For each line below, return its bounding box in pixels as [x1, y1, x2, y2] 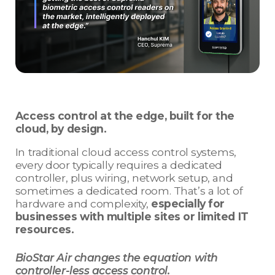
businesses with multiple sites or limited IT [15, 210, 249, 223]
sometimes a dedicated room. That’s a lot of [15, 184, 243, 198]
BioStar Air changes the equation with [15, 251, 218, 265]
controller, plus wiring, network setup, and [15, 171, 233, 185]
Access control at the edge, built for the [15, 109, 235, 123]
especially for [151, 197, 225, 211]
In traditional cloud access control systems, [15, 145, 236, 159]
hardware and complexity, [15, 197, 151, 211]
